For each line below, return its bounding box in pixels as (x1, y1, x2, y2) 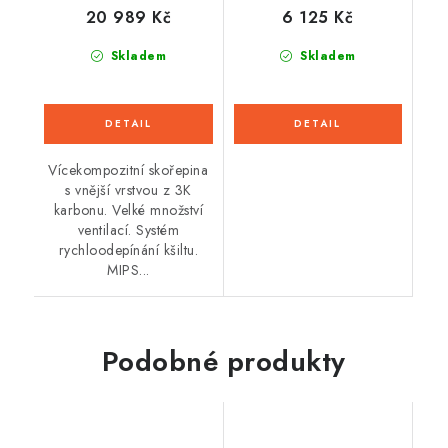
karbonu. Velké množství (53, 199, 203, 220)
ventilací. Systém (77, 219, 179, 240)
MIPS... (107, 259, 150, 280)
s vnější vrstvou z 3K (65, 179, 192, 200)
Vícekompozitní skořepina (48, 159, 209, 180)
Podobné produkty (101, 340, 346, 382)
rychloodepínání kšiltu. (58, 239, 198, 260)
